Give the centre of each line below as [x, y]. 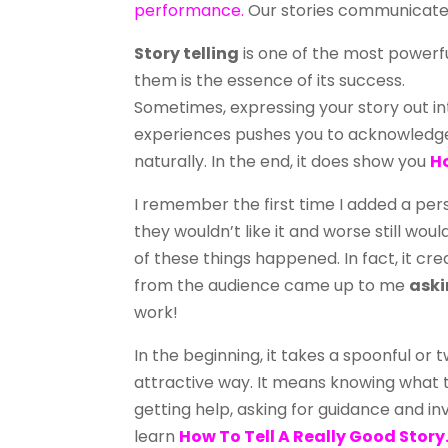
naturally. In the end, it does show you [282, 162]
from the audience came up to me [272, 286]
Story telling [187, 54]
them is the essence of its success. [270, 81]
